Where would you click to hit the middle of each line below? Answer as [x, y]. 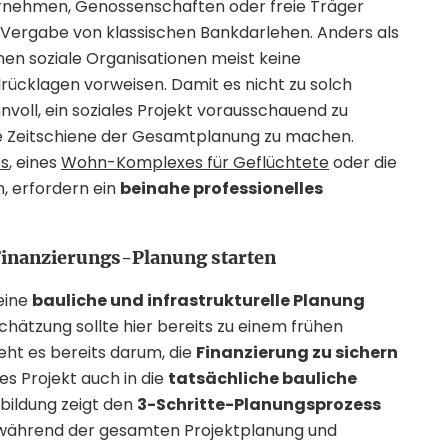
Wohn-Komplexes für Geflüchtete [195, 162]
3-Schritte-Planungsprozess [259, 404]
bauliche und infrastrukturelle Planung [198, 300]
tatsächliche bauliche [262, 378]
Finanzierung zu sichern [297, 352]
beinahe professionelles [221, 188]
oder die [363, 162]
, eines [35, 162]
